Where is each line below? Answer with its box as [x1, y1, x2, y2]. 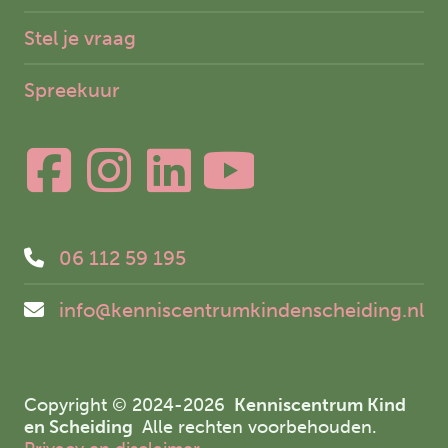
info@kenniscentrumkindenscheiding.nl [59, 298, 424, 322]
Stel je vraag [24, 26, 136, 50]
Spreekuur [24, 78, 120, 102]
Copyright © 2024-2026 [24, 395, 234, 416]
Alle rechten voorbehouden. [133, 417, 395, 438]
